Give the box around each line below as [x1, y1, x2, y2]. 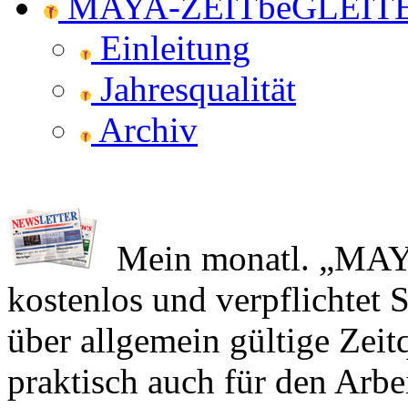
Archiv [91, 110, 198, 149]
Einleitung [91, 28, 250, 67]
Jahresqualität [91, 69, 296, 108]
